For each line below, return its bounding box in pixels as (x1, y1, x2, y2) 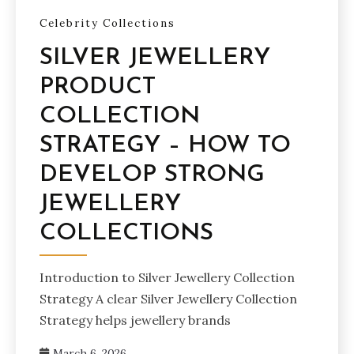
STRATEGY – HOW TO (40, 133, 291, 158)
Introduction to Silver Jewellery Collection (40, 269, 295, 285)
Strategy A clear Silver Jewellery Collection (40, 290, 297, 307)
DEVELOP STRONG (40, 162, 265, 187)
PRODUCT (40, 74, 156, 100)
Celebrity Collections (40, 16, 175, 30)
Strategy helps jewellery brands (40, 311, 231, 328)
